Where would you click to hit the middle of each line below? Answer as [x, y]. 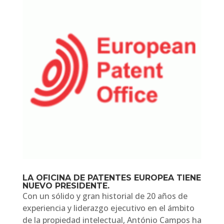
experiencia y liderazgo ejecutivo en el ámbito [108, 208]
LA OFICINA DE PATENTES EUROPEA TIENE [111, 177]
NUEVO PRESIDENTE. [66, 185]
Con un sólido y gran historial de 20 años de [105, 196]
